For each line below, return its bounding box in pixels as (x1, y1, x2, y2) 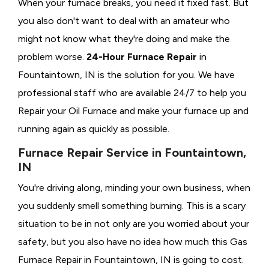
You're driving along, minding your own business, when (18, 182, 250, 194)
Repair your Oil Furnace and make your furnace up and (18, 105, 249, 117)
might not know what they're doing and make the (18, 33, 230, 45)
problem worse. (18, 51, 86, 63)
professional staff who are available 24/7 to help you (18, 87, 246, 99)
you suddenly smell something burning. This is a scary (18, 200, 246, 212)
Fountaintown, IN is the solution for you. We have (18, 69, 235, 81)
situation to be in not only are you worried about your (18, 218, 249, 230)
